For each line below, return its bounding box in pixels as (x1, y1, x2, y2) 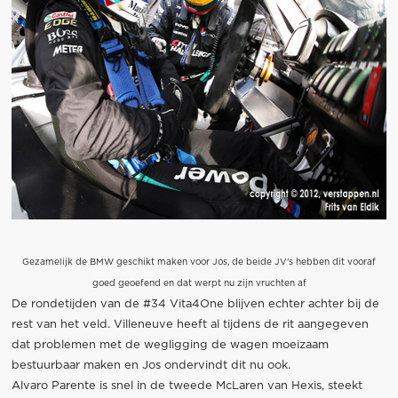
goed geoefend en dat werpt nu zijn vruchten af (92, 278, 306, 288)
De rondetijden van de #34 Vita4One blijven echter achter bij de (11, 298, 379, 310)
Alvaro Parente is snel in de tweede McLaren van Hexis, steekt (11, 379, 362, 392)
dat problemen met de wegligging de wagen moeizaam (11, 338, 329, 351)
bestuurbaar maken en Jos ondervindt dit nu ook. (11, 359, 291, 371)
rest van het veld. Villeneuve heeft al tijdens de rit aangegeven (11, 318, 369, 330)
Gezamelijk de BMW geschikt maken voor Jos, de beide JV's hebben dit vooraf (22, 257, 376, 267)
